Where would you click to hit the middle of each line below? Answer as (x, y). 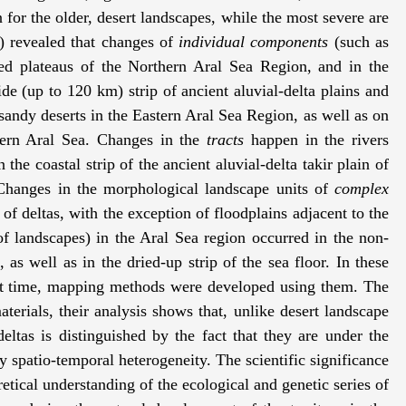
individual (212, 42)
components (290, 42)
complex (362, 189)
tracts (225, 140)
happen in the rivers (316, 140)
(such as (359, 42)
